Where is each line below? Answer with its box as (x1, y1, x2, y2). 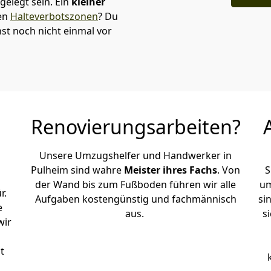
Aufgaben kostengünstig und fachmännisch (34, 192, 237, 206)
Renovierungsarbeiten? (30, 114, 241, 140)
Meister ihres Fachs (124, 163, 217, 177)
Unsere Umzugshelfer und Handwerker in (39, 149, 232, 162)
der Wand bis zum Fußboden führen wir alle (35, 178, 236, 191)
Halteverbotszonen (10, 10, 98, 23)
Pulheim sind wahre (31, 163, 124, 177)
